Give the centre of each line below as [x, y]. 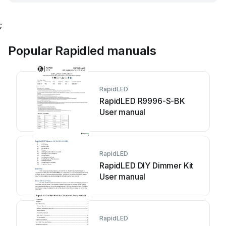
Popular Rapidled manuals [82, 51]
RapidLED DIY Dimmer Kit [147, 165]
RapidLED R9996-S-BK [142, 101]
